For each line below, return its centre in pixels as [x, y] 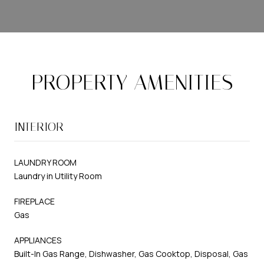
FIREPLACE [34, 201]
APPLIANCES [38, 240]
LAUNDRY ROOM [45, 162]
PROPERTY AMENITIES [132, 82]
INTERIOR [39, 126]
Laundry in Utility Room [58, 176]
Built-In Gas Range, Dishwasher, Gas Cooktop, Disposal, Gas [131, 253]
